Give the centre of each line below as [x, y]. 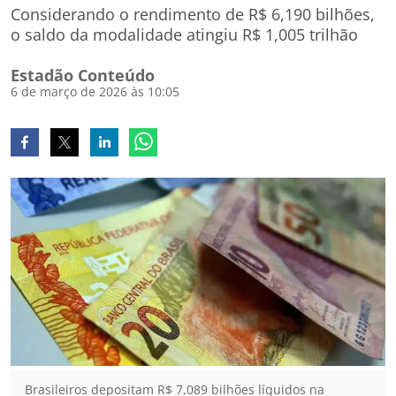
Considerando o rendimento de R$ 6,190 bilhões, [193, 14]
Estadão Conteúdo [83, 75]
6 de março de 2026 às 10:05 [95, 91]
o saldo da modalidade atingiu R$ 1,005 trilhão [184, 34]
